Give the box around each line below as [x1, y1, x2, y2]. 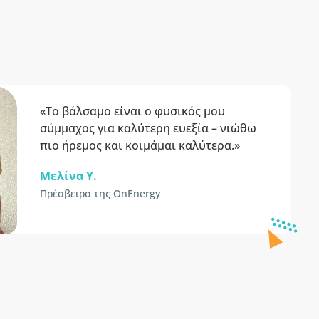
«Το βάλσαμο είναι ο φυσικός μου [40, 103, 225, 119]
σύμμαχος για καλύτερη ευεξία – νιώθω [40, 120, 256, 136]
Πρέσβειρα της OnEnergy [40, 187, 160, 200]
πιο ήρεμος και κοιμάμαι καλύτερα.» [40, 137, 240, 153]
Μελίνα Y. [40, 168, 97, 184]
